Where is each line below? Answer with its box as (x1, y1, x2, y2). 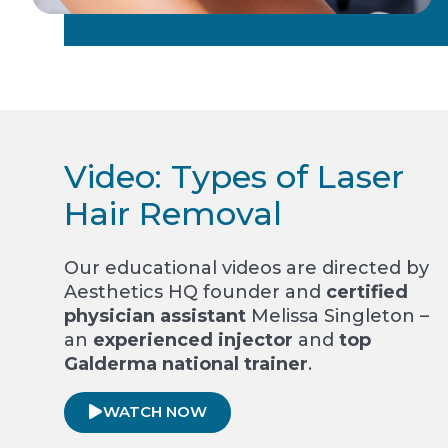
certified (326, 281, 408, 304)
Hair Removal (64, 194, 282, 234)
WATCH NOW (103, 402, 207, 422)
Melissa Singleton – (246, 305, 429, 328)
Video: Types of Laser (64, 157, 404, 197)
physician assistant (64, 305, 246, 328)
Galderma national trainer (64, 353, 308, 376)
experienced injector (93, 329, 293, 352)
